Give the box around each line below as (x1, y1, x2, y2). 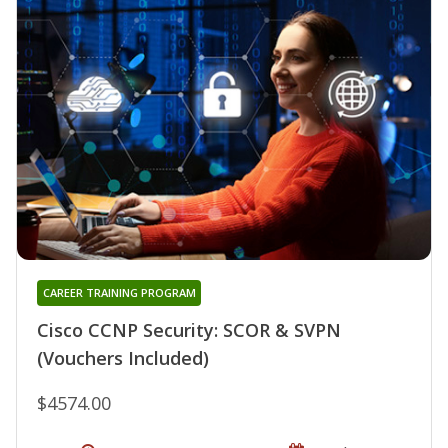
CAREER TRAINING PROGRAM (42, 285, 196, 301)
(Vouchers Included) (37, 346, 209, 371)
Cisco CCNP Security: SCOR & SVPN (37, 318, 341, 343)
